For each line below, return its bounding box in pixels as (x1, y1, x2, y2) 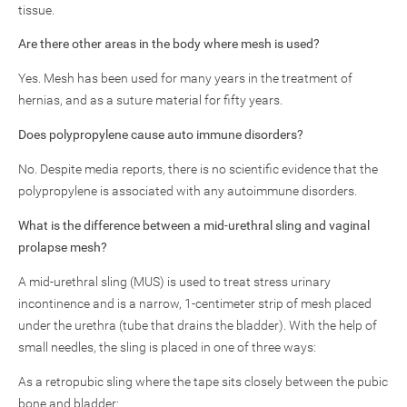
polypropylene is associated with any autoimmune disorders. (18, 184, 357, 198)
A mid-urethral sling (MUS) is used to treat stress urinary (18, 274, 331, 289)
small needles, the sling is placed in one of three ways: (18, 340, 316, 354)
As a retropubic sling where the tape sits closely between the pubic (18, 374, 388, 389)
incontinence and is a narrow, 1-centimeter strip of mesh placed (18, 296, 372, 311)
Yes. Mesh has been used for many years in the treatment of (18, 71, 352, 85)
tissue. (18, 3, 55, 17)
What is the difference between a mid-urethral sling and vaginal (18, 218, 370, 233)
